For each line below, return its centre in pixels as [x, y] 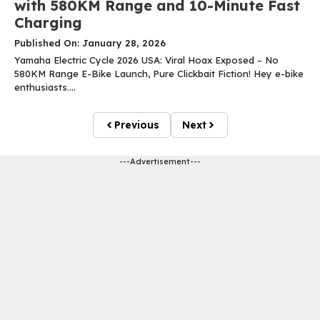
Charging [48, 23]
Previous [136, 125]
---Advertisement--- [160, 162]
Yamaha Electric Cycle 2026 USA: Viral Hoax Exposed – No [146, 60]
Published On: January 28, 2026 [90, 43]
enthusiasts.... [45, 87]
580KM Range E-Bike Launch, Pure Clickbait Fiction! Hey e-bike [159, 74]
